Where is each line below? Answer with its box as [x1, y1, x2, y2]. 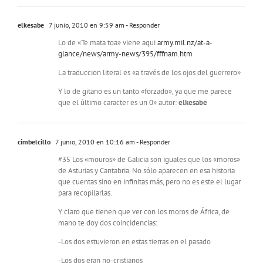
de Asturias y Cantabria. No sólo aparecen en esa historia [58, 166, 235, 176]
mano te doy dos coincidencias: [58, 218, 157, 228]
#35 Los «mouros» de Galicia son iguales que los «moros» [58, 154, 240, 165]
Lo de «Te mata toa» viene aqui [58, 38, 157, 48]
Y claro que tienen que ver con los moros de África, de [58, 207, 230, 217]
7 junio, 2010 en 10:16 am [53, 137, 135, 147]
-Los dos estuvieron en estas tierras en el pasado [58, 237, 211, 247]
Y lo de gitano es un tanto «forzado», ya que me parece [58, 86, 232, 97]
